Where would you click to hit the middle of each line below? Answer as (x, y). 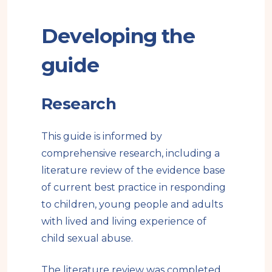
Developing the (118, 36)
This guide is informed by (102, 136)
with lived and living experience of (124, 221)
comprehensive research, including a (131, 153)
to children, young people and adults (132, 204)
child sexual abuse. (87, 238)
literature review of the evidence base (133, 170)
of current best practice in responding (134, 187)
